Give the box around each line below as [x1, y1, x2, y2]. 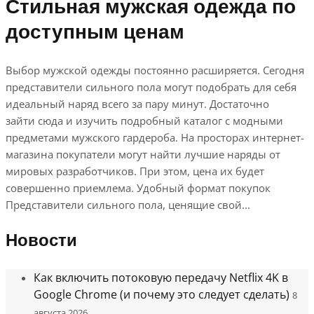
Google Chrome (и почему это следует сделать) [34, 287, 289, 303]
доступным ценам [6, 18, 184, 48]
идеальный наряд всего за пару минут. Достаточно [6, 97, 269, 111]
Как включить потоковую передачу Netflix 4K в [34, 270, 288, 286]
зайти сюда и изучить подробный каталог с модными [6, 114, 283, 128]
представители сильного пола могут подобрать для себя [6, 80, 296, 95]
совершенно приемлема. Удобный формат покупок [6, 181, 271, 196]
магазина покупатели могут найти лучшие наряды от [6, 147, 280, 162]
